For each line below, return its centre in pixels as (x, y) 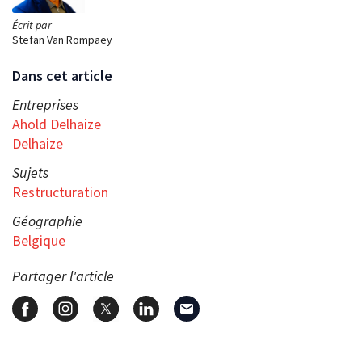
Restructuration (60, 192)
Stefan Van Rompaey (62, 40)
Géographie (47, 221)
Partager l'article (63, 276)
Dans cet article (62, 76)
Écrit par (32, 25)
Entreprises (45, 105)
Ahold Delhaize (57, 124)
